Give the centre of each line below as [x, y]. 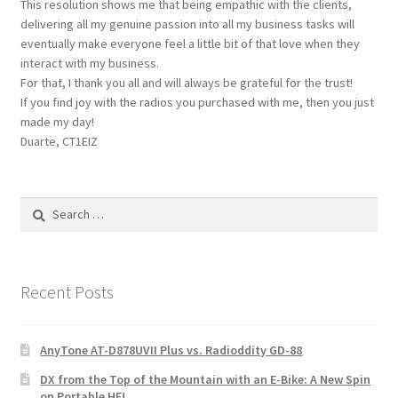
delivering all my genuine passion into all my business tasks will [187, 24]
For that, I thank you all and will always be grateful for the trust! [186, 82]
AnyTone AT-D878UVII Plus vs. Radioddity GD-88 [171, 350]
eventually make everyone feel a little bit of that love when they [190, 43]
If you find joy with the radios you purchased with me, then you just [197, 102]
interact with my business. [89, 63]
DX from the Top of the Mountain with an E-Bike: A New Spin [206, 380]
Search [38, 206]
